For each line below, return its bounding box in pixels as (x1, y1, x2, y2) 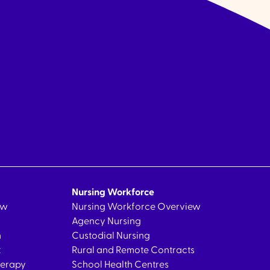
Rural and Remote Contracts (71, 245, 195, 255)
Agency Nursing (71, 216, 141, 226)
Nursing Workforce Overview (71, 202, 201, 212)
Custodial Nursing (71, 231, 150, 240)
